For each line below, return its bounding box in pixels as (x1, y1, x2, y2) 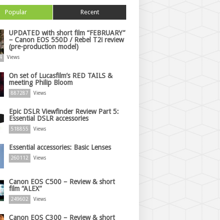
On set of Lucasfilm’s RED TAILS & (9, 72, 112, 80)
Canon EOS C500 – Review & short (9, 178, 115, 186)
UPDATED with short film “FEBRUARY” (9, 29, 125, 37)
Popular (5, 8, 27, 16)
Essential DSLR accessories (9, 114, 88, 122)
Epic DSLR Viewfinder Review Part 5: (9, 108, 119, 115)
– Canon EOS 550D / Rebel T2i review (9, 36, 124, 44)
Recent (80, 8, 99, 16)
